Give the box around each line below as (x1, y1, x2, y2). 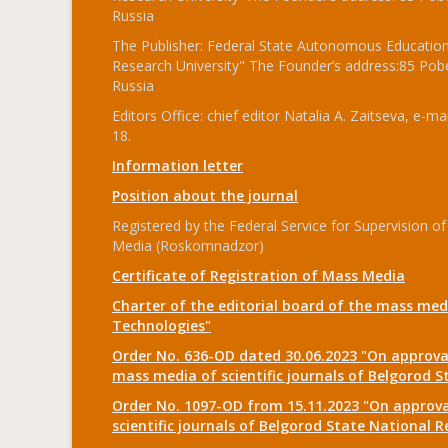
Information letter (112, 156, 243, 175)
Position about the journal (112, 186, 298, 205)
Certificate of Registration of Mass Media (112, 266, 405, 285)
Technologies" (112, 316, 211, 335)
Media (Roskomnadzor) (112, 236, 264, 255)
